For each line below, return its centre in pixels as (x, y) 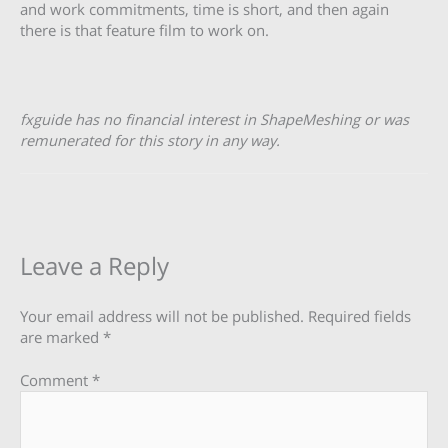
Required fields (359, 316)
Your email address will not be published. (162, 316)
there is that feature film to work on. (144, 30)
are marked (61, 337)
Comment (56, 380)
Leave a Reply (94, 266)
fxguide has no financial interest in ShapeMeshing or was (214, 118)
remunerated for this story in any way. (150, 139)
